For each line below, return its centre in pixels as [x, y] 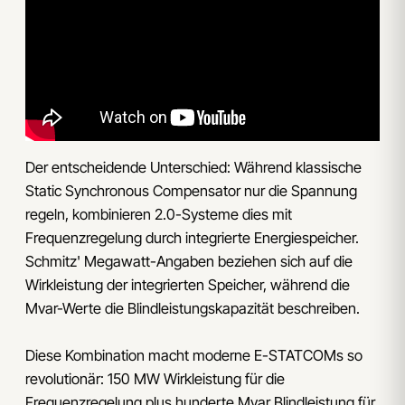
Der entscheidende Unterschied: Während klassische [193, 167]
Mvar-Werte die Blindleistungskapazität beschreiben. [193, 308]
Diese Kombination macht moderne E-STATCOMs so [194, 356]
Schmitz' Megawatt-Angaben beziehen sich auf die [189, 261]
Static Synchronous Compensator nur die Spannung [191, 190]
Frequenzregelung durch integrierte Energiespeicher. [192, 237]
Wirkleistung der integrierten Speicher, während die [188, 284]
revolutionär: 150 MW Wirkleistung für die [155, 379]
